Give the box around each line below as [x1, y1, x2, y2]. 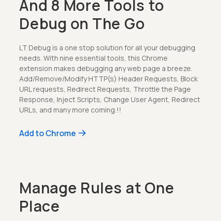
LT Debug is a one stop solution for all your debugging [19, 42, 195, 52]
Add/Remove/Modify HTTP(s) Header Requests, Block [19, 74, 198, 83]
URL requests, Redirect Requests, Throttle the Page [19, 84, 191, 94]
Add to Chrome [19, 127, 76, 139]
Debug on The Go [19, 13, 145, 34]
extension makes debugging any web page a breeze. [19, 63, 192, 73]
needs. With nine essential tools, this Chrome [19, 53, 168, 63]
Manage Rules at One [19, 177, 175, 198]
